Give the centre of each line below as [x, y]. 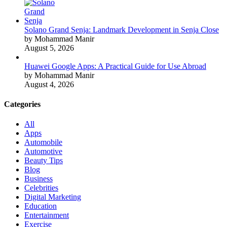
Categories [22, 104]
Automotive [43, 152]
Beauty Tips [44, 161]
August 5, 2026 [49, 48]
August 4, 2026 [49, 84]
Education [41, 206]
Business [39, 179]
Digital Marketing [53, 197]
